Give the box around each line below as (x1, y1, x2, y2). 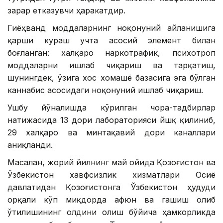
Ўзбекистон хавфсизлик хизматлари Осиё (7, 169, 216, 180)
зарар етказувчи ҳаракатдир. (7, 5, 125, 15)
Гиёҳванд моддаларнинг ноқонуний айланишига (7, 22, 216, 33)
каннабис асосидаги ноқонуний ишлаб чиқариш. (7, 85, 203, 95)
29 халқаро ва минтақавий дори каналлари (7, 127, 216, 137)
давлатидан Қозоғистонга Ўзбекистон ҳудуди (7, 182, 216, 192)
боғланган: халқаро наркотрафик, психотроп (7, 47, 216, 58)
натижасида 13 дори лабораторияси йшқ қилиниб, (7, 114, 216, 125)
